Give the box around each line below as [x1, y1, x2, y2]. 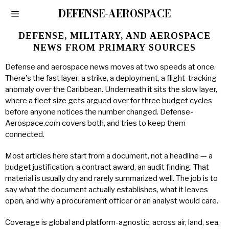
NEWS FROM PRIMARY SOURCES [33, 42, 196, 53]
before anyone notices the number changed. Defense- [5, 107, 193, 117]
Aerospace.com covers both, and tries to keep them [5, 119, 186, 128]
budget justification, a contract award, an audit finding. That [5, 163, 209, 172]
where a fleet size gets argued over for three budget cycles [5, 96, 212, 105]
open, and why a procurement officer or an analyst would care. [5, 196, 218, 205]
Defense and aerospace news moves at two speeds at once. [5, 62, 216, 72]
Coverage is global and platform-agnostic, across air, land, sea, [5, 218, 220, 227]
